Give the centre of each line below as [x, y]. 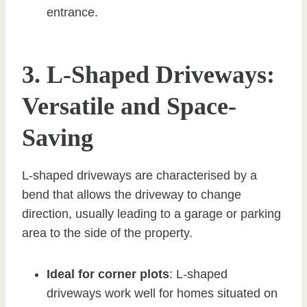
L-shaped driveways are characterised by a [139, 175]
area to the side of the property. [107, 233]
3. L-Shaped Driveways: [148, 74]
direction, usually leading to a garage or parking [151, 213]
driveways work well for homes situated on [162, 293]
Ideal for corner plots [108, 274]
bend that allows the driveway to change [132, 194]
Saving [58, 137]
